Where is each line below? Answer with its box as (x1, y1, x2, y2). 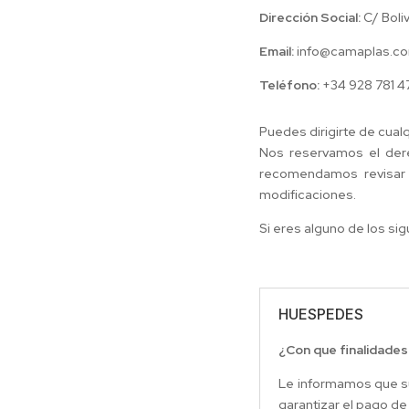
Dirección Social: (259, 8, 362, 26)
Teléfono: (259, 76, 320, 93)
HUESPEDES (278, 305, 364, 324)
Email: (259, 42, 295, 59)
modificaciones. (259, 185, 357, 203)
